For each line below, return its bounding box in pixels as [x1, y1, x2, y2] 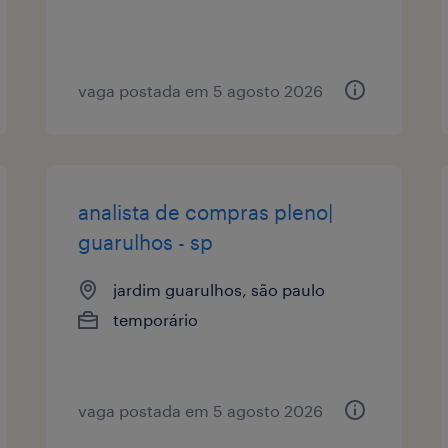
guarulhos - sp [78, 229, 214, 254]
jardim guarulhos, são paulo [113, 279, 326, 299]
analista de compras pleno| [78, 199, 334, 224]
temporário [113, 309, 199, 329]
